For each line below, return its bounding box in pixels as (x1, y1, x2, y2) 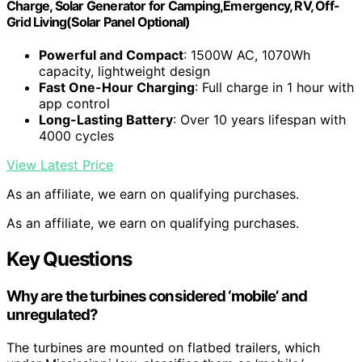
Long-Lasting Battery (39, 112, 173, 128)
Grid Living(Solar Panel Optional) (6, 13, 191, 30)
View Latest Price (6, 157, 113, 174)
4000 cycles (39, 128, 114, 145)
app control (39, 95, 110, 112)
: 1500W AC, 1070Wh (183, 47, 310, 64)
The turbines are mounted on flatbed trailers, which (6, 339, 320, 356)
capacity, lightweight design (39, 63, 210, 80)
